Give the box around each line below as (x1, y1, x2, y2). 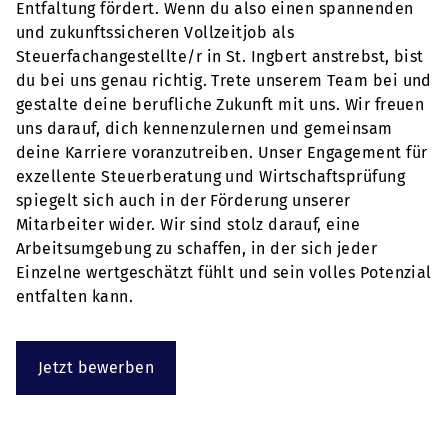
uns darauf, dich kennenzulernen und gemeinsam (16, 119, 393, 138)
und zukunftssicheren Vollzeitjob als (16, 23, 295, 42)
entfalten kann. (16, 287, 134, 306)
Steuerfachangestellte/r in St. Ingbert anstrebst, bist (16, 47, 424, 66)
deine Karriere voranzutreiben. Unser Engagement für (16, 143, 428, 162)
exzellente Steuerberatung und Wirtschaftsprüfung (16, 167, 406, 186)
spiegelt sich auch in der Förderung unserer (16, 191, 351, 210)
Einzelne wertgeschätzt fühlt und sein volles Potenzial (16, 263, 432, 282)
